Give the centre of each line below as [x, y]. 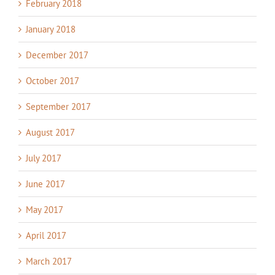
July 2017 [44, 158]
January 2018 [51, 29]
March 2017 [49, 261]
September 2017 [58, 107]
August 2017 [50, 133]
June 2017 [45, 184]
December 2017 [57, 55]
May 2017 [45, 210]
